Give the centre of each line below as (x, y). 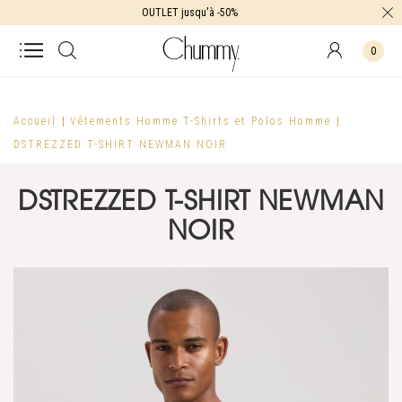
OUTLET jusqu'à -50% (190, 13)
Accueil (35, 121)
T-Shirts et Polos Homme (257, 121)
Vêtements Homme (124, 121)
